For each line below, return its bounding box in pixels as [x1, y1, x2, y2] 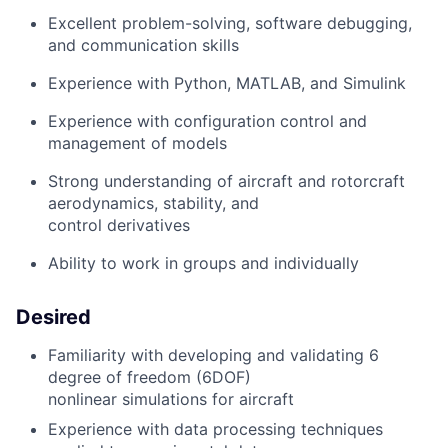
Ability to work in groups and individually [48, 253, 359, 274]
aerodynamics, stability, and [48, 193, 259, 214]
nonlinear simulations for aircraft [48, 389, 294, 410]
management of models [48, 133, 227, 154]
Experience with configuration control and [48, 111, 367, 132]
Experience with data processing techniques [48, 419, 383, 440]
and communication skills [48, 35, 239, 56]
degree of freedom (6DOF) [48, 367, 251, 388]
